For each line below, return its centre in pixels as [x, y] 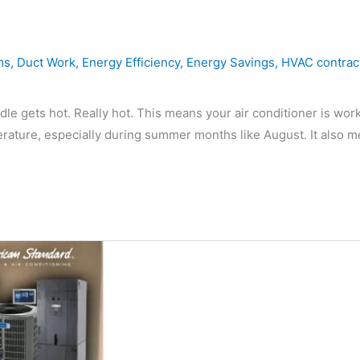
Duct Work [46, 62]
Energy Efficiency [131, 62]
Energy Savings [231, 62]
